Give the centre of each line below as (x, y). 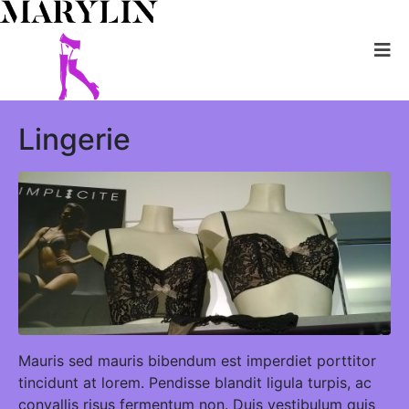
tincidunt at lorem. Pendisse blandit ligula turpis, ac (195, 382)
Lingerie (74, 139)
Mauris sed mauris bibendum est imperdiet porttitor (197, 360)
